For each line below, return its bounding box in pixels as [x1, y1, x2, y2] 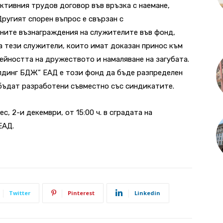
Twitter [9, 189, 30, 197]
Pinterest [68, 189, 95, 197]
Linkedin [134, 189, 160, 197]
